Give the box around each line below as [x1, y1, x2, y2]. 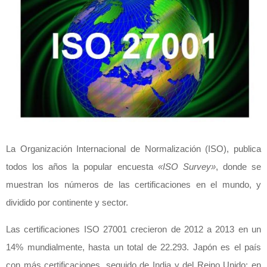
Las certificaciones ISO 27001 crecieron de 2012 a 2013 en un [6, 223, 261, 234]
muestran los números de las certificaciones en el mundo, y [6, 179, 261, 190]
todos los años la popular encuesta [6, 161, 158, 172]
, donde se [215, 161, 262, 172]
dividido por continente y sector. [6, 197, 128, 207]
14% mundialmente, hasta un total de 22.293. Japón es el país [6, 241, 261, 252]
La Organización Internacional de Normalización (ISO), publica [6, 143, 261, 154]
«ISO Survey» [157, 161, 216, 172]
